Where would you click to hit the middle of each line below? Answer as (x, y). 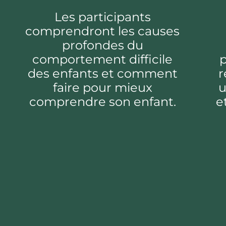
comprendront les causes (103, 31)
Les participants (102, 17)
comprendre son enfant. (102, 102)
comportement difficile (103, 60)
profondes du (102, 45)
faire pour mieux (102, 88)
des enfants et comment (102, 74)
